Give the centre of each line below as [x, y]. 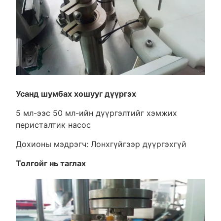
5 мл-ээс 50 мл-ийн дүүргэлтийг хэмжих [96, 113]
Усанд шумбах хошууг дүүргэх [76, 93]
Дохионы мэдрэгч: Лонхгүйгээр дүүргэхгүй [101, 144]
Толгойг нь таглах [51, 163]
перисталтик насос [53, 125]
